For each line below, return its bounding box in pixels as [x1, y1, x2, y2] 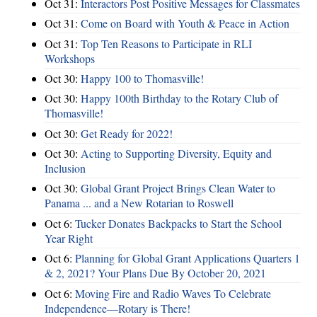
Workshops [45, 50, 95, 66]
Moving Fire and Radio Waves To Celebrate [75, 285, 271, 301]
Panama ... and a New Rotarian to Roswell [45, 195, 234, 211]
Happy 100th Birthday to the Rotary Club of [81, 91, 278, 106]
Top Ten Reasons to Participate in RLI [81, 35, 252, 51]
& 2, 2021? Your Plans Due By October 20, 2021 [45, 265, 266, 281]
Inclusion [45, 161, 86, 176]
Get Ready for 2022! [81, 125, 173, 141]
